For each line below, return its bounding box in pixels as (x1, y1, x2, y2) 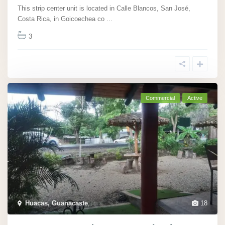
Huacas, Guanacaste (25, 199, 88, 207)
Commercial (146, 95, 175, 101)
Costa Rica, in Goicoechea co (18, 15, 106, 23)
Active (187, 95, 202, 101)
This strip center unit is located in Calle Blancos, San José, (18, 5, 190, 13)
